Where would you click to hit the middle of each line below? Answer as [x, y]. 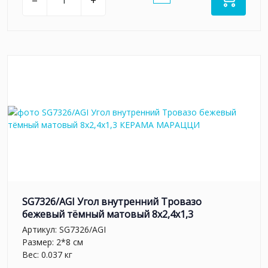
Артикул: [41, 229]
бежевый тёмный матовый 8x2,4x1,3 [108, 214]
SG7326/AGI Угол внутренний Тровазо [112, 202]
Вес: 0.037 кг [47, 254]
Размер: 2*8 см [53, 242]
